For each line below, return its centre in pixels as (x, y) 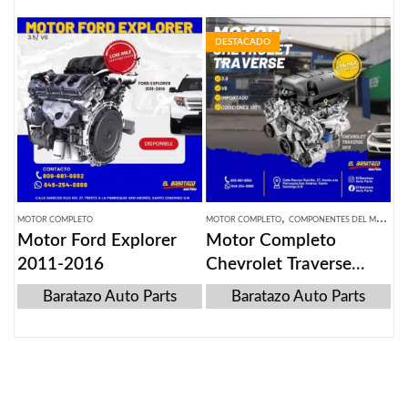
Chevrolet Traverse (279, 265)
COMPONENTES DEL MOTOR (332, 220)
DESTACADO (243, 42)
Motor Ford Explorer (97, 241)
